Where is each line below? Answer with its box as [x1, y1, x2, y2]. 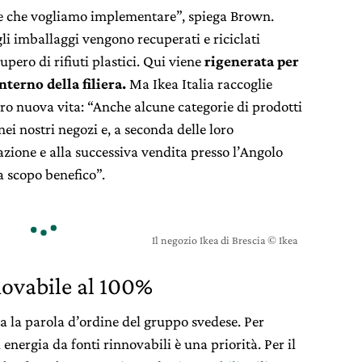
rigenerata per [201, 52, 299, 69]
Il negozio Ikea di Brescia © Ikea [152, 233, 297, 246]
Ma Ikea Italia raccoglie [126, 74, 272, 92]
